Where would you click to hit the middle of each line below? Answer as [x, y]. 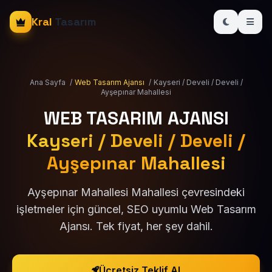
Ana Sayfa [47, 82]
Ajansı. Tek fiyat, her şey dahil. [136, 226]
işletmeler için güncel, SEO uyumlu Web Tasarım [136, 209]
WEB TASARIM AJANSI [136, 118]
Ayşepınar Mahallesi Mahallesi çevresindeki [136, 192]
